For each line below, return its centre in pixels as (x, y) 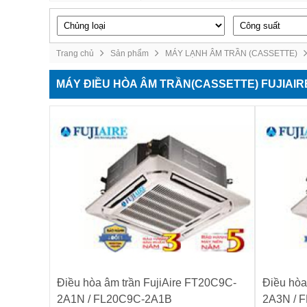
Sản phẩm (130, 54)
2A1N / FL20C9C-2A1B (114, 299)
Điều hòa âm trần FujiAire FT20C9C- (147, 283)
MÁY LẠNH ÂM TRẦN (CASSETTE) (231, 54)
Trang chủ (75, 54)
